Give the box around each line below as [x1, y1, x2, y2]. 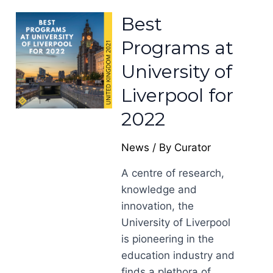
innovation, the [121, 200, 194, 212]
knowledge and [121, 183, 197, 196]
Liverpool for [121, 84, 234, 107]
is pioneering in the [121, 233, 214, 245]
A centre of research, [121, 167, 225, 179]
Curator [174, 141, 211, 154]
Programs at [121, 37, 234, 59]
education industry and [121, 249, 235, 261]
